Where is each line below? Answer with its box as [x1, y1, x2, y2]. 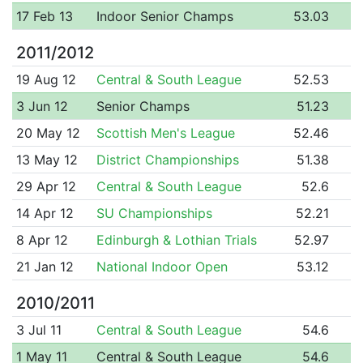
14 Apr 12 [15, 204, 74, 221]
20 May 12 [15, 124, 80, 141]
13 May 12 [15, 151, 78, 168]
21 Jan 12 [15, 258, 74, 275]
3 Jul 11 [15, 321, 62, 338]
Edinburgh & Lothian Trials [96, 231, 257, 248]
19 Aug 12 [15, 70, 76, 88]
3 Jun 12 [15, 97, 68, 114]
